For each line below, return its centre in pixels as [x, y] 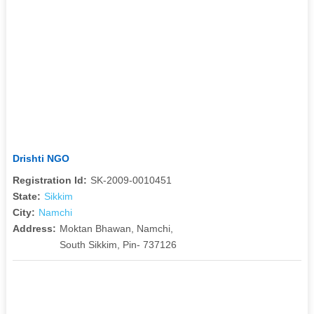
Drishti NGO [41, 158]
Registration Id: [49, 180]
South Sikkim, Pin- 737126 [118, 244]
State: [26, 196]
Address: [34, 228]
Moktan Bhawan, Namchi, [116, 228]
